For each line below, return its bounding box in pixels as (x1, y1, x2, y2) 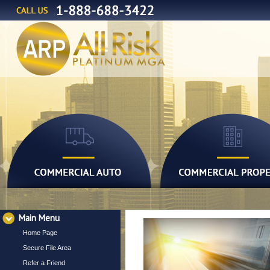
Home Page (23, 229, 57, 236)
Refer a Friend (23, 259, 65, 266)
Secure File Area (23, 244, 71, 251)
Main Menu (19, 212, 60, 224)
